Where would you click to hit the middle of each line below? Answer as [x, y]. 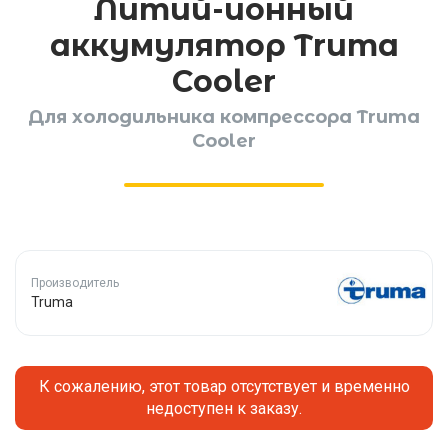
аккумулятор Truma [224, 45]
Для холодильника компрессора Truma [224, 117]
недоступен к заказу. [224, 409]
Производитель [75, 283]
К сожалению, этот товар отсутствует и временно [224, 387]
